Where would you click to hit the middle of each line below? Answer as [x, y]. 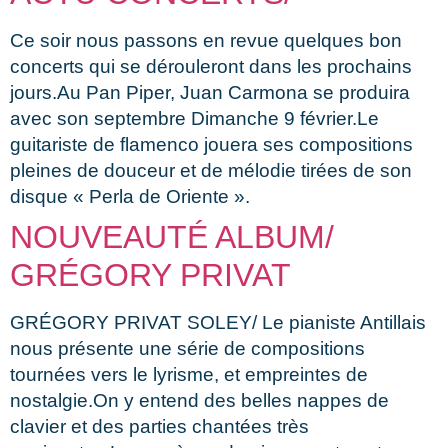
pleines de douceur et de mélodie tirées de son [211, 170]
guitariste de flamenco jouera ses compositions [211, 144]
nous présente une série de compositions [187, 348]
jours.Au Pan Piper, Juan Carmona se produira [210, 92]
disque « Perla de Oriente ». [130, 196]
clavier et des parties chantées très [159, 426]
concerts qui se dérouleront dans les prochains [211, 66]
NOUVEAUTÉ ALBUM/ [172, 236]
